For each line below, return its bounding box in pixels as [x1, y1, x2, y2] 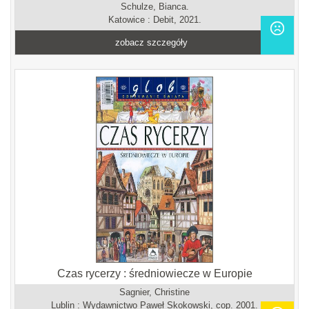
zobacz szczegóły [115, 37, 188, 48]
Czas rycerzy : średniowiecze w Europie [57, 268, 252, 279]
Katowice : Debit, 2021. [108, 14, 201, 25]
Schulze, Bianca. [120, 1, 189, 12]
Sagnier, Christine [119, 287, 190, 297]
